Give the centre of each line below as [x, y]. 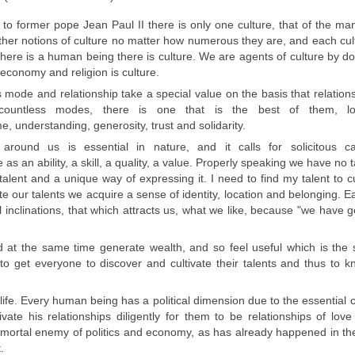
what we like [213, 210]
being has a [122, 301]
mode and [32, 94]
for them [188, 317]
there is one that [158, 110]
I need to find [246, 179]
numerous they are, [239, 41]
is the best [252, 110]
